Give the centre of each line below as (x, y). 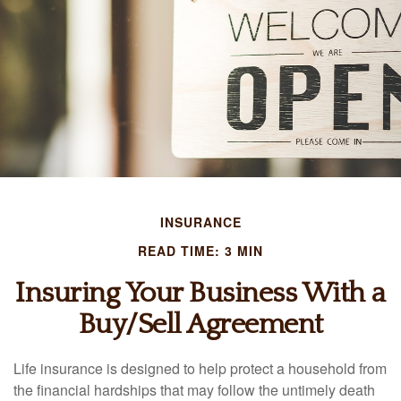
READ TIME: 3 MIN (200, 251)
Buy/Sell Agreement (200, 324)
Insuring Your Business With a (200, 293)
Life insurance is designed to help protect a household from (200, 368)
